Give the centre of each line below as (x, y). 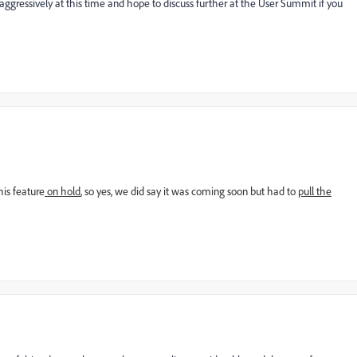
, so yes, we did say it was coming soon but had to (189, 191)
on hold (63, 191)
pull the (315, 191)
